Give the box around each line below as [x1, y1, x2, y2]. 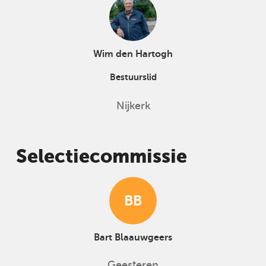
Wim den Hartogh [93, 48, 173, 59]
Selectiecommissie [15, 145, 187, 167]
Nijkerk [116, 100, 150, 112]
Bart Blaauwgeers [94, 232, 172, 243]
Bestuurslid [109, 71, 157, 82]
